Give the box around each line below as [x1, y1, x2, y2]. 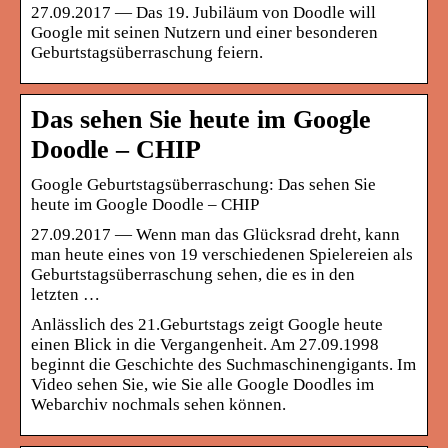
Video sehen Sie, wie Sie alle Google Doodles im [31, 374, 374, 394]
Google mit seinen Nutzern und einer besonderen [31, 22, 378, 42]
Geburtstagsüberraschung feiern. [31, 42, 263, 62]
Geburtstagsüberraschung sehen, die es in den [31, 264, 355, 284]
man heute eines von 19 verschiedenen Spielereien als [31, 244, 413, 264]
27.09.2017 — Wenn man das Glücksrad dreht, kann [31, 224, 400, 244]
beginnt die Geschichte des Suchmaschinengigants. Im [31, 354, 416, 374]
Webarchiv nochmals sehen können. [31, 394, 286, 414]
